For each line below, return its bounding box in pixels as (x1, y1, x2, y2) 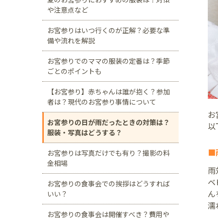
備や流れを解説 (47, 36, 95, 45)
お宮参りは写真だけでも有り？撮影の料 (47, 148, 170, 158)
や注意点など (47, 5, 88, 15)
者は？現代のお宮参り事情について (47, 97, 156, 107)
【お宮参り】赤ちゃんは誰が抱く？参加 (47, 87, 170, 96)
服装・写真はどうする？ (47, 127, 122, 137)
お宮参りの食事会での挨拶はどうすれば (47, 179, 170, 188)
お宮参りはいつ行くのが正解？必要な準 (47, 25, 170, 35)
